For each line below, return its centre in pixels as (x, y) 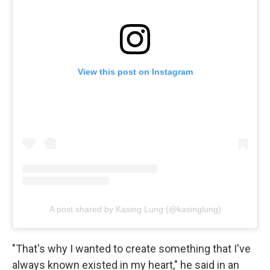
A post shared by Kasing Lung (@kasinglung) (135, 209)
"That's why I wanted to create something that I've (131, 249)
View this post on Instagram (135, 72)
